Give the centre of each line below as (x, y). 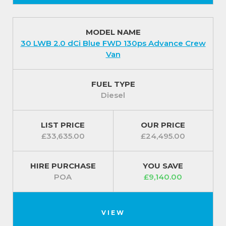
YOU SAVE (163, 166)
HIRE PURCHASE (63, 166)
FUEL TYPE (113, 84)
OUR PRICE (163, 125)
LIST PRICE (63, 125)
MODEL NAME (113, 32)
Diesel (113, 95)
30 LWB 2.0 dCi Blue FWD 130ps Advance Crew (113, 43)
